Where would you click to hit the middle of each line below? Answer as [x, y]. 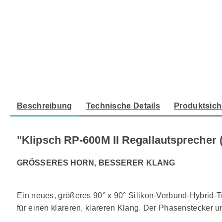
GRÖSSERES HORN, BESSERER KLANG [96, 163]
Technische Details [123, 106]
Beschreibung [45, 106]
